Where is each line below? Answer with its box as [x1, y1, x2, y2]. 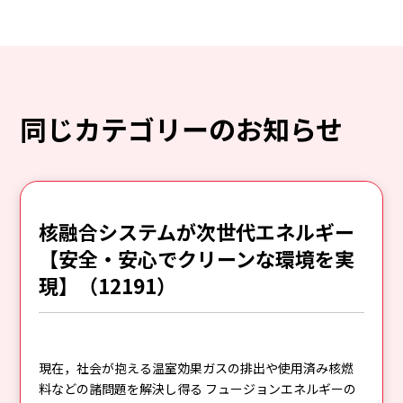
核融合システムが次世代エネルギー [39, 216, 355, 246]
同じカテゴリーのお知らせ [20, 108, 344, 148]
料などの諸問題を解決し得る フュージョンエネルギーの [39, 379, 357, 398]
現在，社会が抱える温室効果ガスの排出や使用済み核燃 [39, 358, 354, 377]
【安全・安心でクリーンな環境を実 [39, 243, 355, 273]
